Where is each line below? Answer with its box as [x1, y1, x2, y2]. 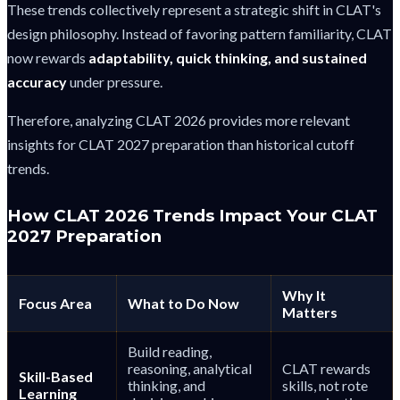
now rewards [7, 48, 88, 66]
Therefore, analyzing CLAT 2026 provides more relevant [7, 111, 350, 129]
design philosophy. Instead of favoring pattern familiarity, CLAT [7, 24, 392, 42]
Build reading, [128, 342, 212, 360]
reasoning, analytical [128, 359, 252, 377]
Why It [282, 286, 326, 304]
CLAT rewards [282, 359, 371, 377]
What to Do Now [128, 294, 239, 312]
